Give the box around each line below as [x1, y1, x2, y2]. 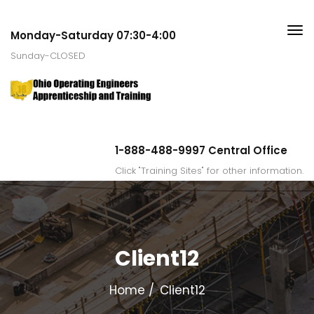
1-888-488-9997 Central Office [115, 142, 287, 158]
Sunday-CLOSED [11, 49, 86, 62]
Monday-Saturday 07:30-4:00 [11, 28, 176, 43]
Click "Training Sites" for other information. [115, 163, 303, 177]
